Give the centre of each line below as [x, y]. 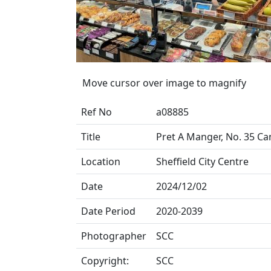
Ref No [96, 112]
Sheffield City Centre [202, 162]
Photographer [114, 236]
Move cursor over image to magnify [164, 83]
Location [101, 162]
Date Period [108, 211]
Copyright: [105, 261]
